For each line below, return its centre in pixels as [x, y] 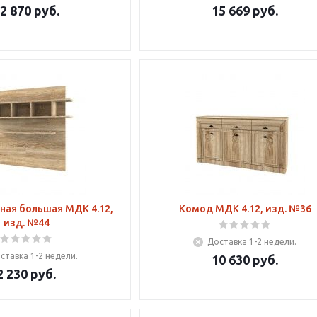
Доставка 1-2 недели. [252, 242]
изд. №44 [26, 223]
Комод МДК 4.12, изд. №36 [245, 209]
